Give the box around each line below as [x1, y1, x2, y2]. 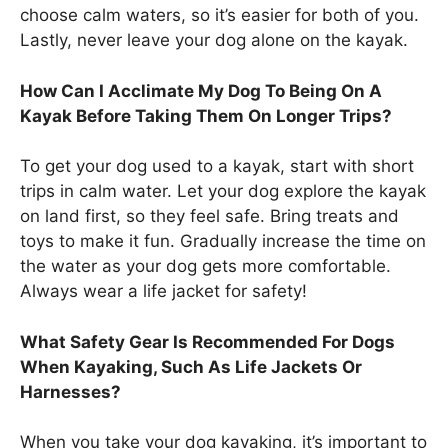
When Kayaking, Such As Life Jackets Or [20, 356, 362, 377]
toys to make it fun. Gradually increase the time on [20, 231, 426, 252]
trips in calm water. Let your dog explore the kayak [20, 181, 426, 202]
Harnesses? [20, 381, 121, 402]
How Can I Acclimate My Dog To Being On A [20, 80, 382, 101]
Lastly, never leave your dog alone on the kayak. [20, 30, 408, 51]
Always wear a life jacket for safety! [20, 281, 307, 302]
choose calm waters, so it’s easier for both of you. [20, 5, 419, 26]
